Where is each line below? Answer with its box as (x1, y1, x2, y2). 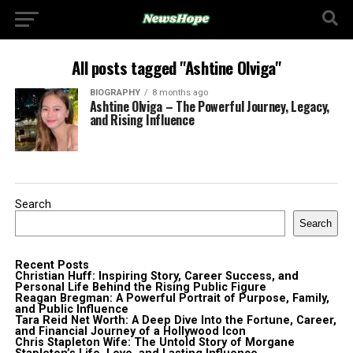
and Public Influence (14, 303, 128, 316)
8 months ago (151, 87, 208, 98)
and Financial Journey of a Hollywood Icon (14, 325, 246, 338)
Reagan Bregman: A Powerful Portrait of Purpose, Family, (14, 292, 329, 305)
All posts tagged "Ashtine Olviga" (72, 55, 281, 80)
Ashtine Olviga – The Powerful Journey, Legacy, (89, 97, 329, 116)
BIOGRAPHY (89, 87, 140, 98)
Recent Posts (14, 258, 89, 272)
